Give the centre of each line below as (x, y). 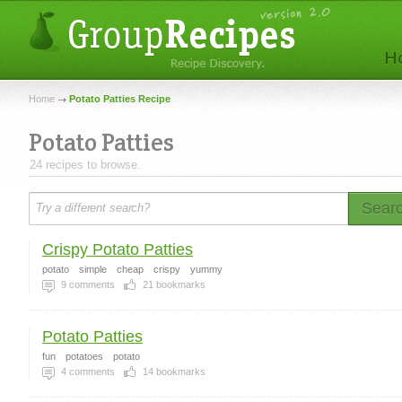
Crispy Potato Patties (118, 249)
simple (93, 269)
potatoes (84, 356)
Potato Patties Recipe (120, 99)
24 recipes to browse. (85, 165)
